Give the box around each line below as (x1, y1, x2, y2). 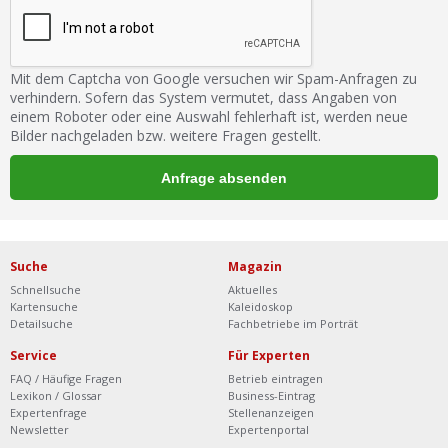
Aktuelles (228, 282, 277, 297)
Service (10, 347, 57, 364)
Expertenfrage (10, 405, 87, 420)
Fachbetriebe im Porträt (228, 316, 358, 331)
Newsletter (10, 422, 69, 437)
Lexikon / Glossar (10, 388, 102, 403)
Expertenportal (228, 422, 309, 437)
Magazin (228, 258, 282, 275)
